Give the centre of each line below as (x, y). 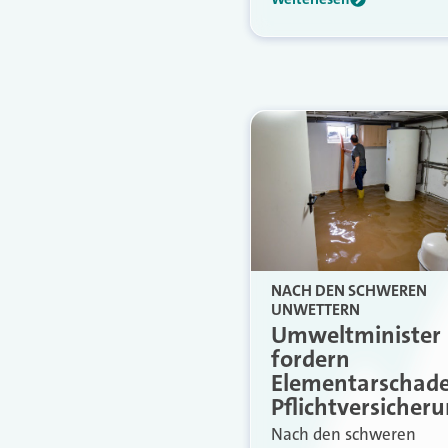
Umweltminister (356, 334)
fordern (310, 358)
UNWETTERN (315, 309)
